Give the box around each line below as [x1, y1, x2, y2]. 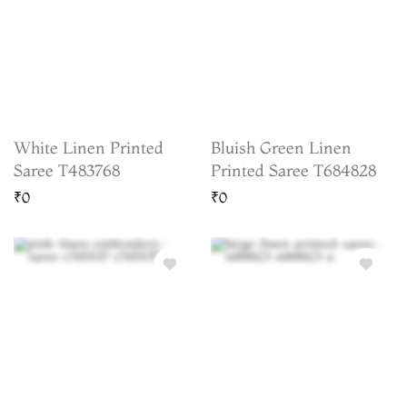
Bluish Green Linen [210, 137, 352, 158]
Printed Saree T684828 [210, 160, 376, 181]
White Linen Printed [14, 137, 164, 158]
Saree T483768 [14, 160, 120, 181]
